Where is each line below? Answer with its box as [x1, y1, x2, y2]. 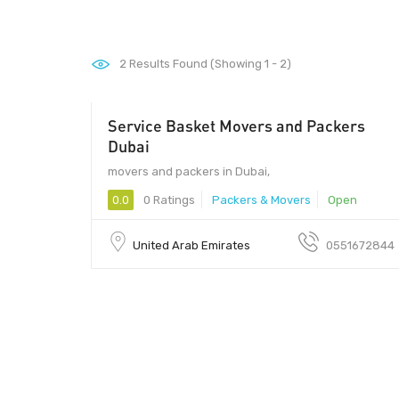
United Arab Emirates [133, 238, 250, 252]
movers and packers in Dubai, [108, 164, 270, 178]
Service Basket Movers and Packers [108, 115, 365, 135]
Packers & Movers [212, 192, 311, 207]
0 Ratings [141, 192, 195, 207]
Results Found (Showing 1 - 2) [126, 57, 291, 70]
